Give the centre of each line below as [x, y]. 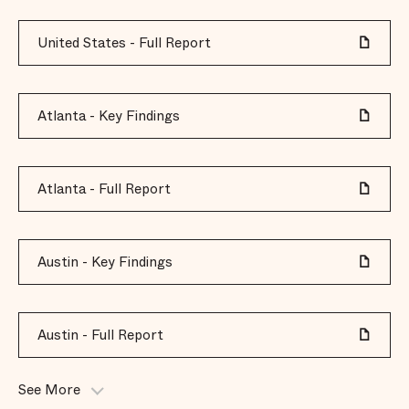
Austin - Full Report [100, 335]
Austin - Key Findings [105, 262]
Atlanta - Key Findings [109, 116]
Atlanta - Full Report [104, 189]
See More [49, 390]
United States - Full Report [124, 43]
